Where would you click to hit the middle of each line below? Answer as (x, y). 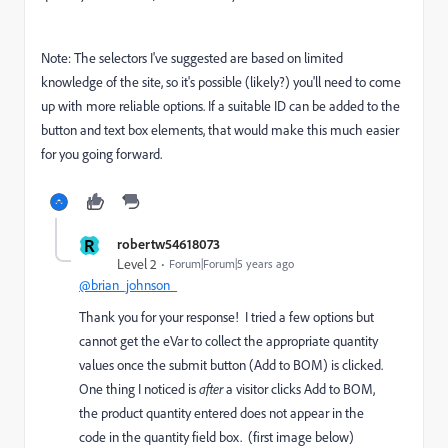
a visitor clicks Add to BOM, (299, 389)
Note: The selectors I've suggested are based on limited (192, 58)
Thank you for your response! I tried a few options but (226, 317)
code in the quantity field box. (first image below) (218, 437)
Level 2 (137, 264)
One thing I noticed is (139, 389)
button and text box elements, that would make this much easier (220, 130)
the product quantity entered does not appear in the (221, 413)
